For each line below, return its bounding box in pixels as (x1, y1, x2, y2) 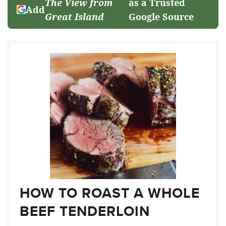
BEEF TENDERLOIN (20, 201, 150, 222)
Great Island (45, 11, 104, 23)
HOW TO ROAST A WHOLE (20, 183, 200, 204)
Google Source (129, 11, 194, 23)
